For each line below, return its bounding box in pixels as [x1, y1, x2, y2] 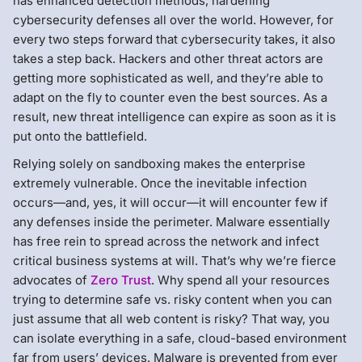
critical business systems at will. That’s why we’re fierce [13, 253, 336, 268]
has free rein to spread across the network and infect [13, 234, 319, 249]
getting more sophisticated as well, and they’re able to [13, 70, 323, 86]
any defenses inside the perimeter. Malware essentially [13, 214, 330, 229]
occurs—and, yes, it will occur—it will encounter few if [13, 195, 328, 210]
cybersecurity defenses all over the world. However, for [13, 12, 334, 27]
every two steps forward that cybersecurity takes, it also [13, 32, 335, 47]
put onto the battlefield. [13, 128, 147, 144]
